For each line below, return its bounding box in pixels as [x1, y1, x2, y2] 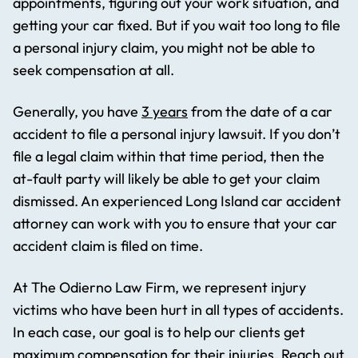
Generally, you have [13, 102, 141, 121]
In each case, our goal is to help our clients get [13, 323, 305, 342]
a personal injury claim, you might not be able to [13, 38, 315, 58]
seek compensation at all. [13, 61, 174, 80]
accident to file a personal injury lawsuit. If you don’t [13, 125, 340, 144]
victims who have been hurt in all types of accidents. [13, 300, 344, 320]
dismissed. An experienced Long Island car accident [13, 192, 341, 211]
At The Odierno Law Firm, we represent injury [13, 278, 306, 297]
